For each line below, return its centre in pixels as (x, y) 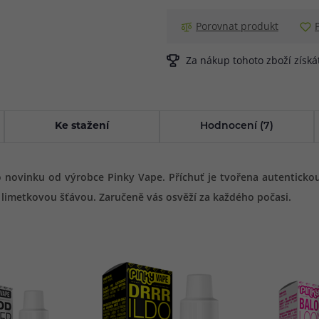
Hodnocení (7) (236, 126)
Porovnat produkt (237, 26)
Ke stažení (82, 126)
